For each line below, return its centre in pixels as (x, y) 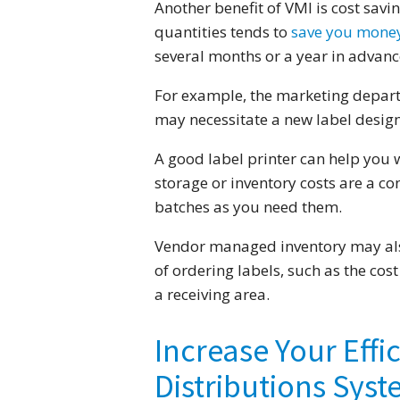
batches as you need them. (248, 207)
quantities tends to (222, 32)
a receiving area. (212, 295)
